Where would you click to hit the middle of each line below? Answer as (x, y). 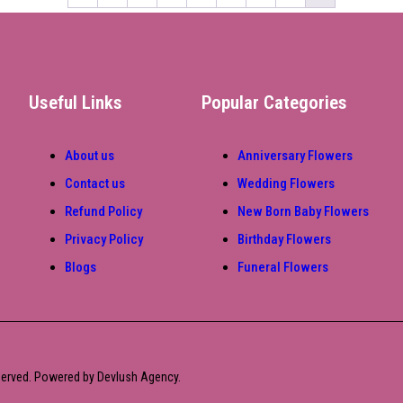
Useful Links (76, 102)
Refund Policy (103, 211)
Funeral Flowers (283, 267)
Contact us (95, 183)
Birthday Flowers (284, 239)
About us (90, 155)
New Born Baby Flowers (303, 211)
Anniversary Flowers (295, 155)
